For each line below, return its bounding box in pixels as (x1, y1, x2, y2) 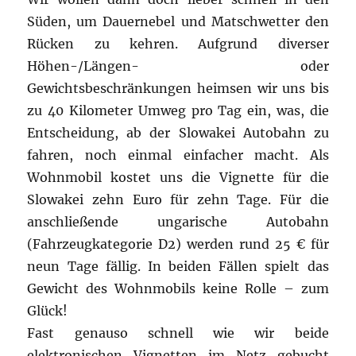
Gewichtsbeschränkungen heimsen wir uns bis (27, 79, 329, 96)
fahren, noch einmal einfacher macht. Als (27, 146, 329, 163)
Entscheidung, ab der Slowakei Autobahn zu (27, 124, 329, 141)
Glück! (27, 302, 68, 319)
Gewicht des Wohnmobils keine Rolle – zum (27, 280, 329, 296)
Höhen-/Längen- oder (27, 57, 329, 74)
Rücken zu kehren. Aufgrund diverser (27, 35, 329, 52)
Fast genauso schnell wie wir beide (27, 324, 329, 341)
